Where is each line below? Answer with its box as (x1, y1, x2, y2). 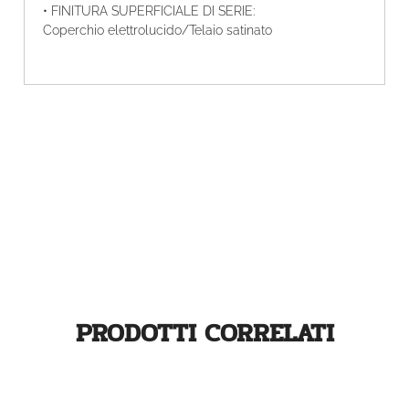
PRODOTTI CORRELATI (75, 312, 334, 353)
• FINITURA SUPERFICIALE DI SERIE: (42, 4, 255, 19)
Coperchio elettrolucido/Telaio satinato (42, 23, 272, 38)
